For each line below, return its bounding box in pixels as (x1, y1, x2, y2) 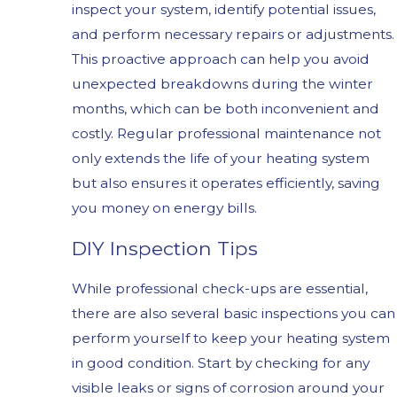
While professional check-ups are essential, (71, 279, 368, 297)
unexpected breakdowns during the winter (71, 74, 373, 92)
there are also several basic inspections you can (71, 304, 395, 322)
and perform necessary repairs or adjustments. (71, 25, 394, 43)
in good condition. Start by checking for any (71, 354, 370, 371)
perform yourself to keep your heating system (71, 329, 390, 346)
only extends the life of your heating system (71, 149, 370, 167)
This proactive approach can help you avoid (71, 50, 370, 67)
